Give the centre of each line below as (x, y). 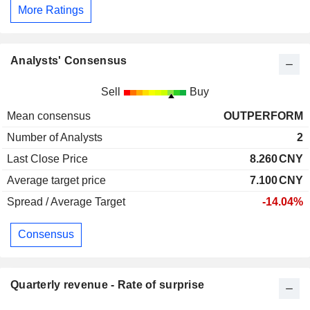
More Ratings (51, 10)
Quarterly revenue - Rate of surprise (108, 284)
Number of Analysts (55, 137)
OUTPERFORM (263, 116)
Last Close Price (47, 158)
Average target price (56, 180)
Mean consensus (49, 116)
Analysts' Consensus (69, 60)
